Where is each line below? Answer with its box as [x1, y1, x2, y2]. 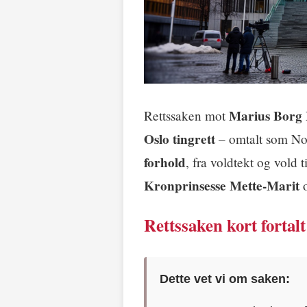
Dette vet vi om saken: [160, 271, 291, 286]
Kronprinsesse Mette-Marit [144, 176, 299, 196]
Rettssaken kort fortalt [144, 212, 306, 238]
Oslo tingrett [144, 130, 215, 149]
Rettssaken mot [144, 107, 229, 125]
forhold [144, 153, 186, 173]
